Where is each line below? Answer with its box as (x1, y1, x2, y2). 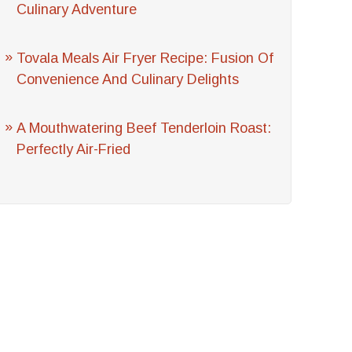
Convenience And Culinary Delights (16, 71, 240, 87)
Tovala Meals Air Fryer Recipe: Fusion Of (16, 50, 274, 66)
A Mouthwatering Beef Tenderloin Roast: (16, 120, 272, 136)
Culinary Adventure (16, 2, 137, 17)
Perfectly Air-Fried (16, 141, 131, 157)
